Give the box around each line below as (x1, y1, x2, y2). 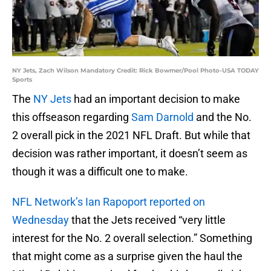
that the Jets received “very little (69, 214, 226, 227)
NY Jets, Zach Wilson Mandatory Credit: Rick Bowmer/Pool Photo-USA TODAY (12, 67, 259, 75)
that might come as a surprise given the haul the (12, 250, 243, 263)
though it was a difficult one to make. (12, 165, 188, 178)
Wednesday (12, 214, 69, 227)
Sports (12, 76, 32, 84)
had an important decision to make (71, 93, 240, 106)
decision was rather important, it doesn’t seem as (12, 147, 247, 160)
